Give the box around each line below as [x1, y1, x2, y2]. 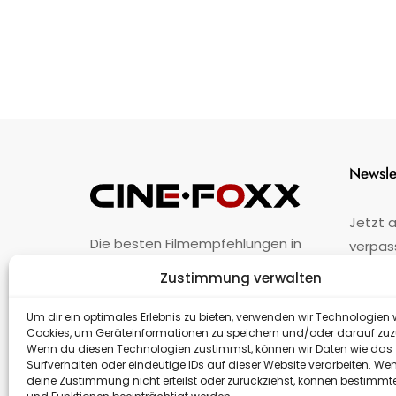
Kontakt [263, 305, 304, 324]
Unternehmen [90, 305, 166, 324]
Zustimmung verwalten [160, 269, 323, 287]
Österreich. [90, 258, 162, 277]
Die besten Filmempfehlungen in [90, 234, 301, 253]
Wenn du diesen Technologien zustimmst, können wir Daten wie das [27, 341, 392, 356]
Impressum [184, 305, 246, 324]
